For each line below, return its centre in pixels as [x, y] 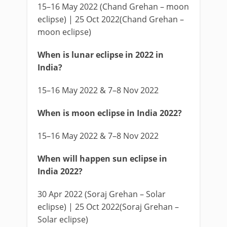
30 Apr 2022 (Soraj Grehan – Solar [102, 194]
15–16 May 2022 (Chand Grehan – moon [113, 7]
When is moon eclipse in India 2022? [110, 113]
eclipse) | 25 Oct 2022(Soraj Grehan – [108, 207]
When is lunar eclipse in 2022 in [101, 55]
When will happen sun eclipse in [102, 159]
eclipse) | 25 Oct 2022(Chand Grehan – [111, 19]
